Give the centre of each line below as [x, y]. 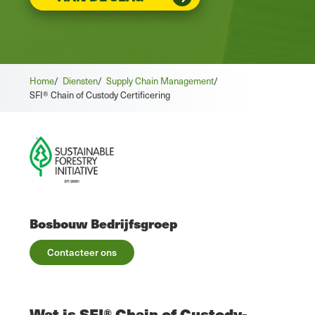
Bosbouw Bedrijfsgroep [103, 223]
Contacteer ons [82, 252]
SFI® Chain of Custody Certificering [100, 95]
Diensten [80, 81]
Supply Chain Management [160, 81]
